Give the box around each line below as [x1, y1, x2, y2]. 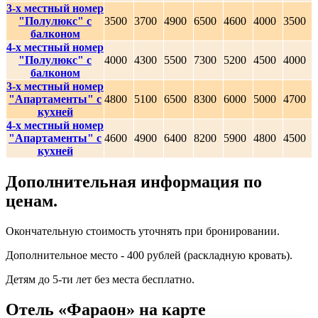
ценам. [6, 192, 57, 211]
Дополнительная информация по [6, 172, 262, 192]
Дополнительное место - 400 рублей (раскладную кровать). [6, 249, 292, 262]
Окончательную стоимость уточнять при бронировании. [6, 225, 280, 238]
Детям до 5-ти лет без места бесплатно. [6, 273, 194, 286]
